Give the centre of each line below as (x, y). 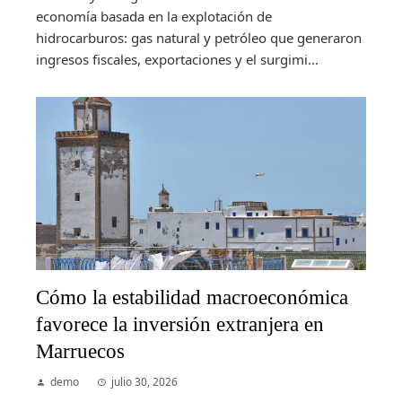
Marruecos (80, 350)
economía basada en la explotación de (154, 17)
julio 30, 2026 (144, 381)
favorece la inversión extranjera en (180, 323)
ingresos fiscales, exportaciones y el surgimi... (177, 60)
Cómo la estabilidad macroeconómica (192, 297)
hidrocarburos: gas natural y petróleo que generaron (199, 38)
